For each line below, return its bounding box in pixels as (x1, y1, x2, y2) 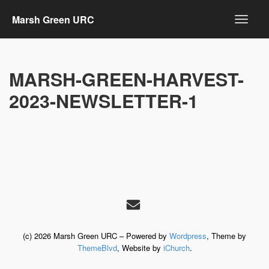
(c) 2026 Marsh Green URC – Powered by (23, 230, 169, 241)
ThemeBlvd (77, 242, 117, 253)
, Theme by (207, 230, 246, 241)
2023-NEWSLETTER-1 (9, 88, 198, 113)
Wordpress (169, 230, 207, 241)
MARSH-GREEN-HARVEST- (9, 66, 244, 92)
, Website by (116, 242, 163, 253)
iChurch (163, 242, 190, 253)
